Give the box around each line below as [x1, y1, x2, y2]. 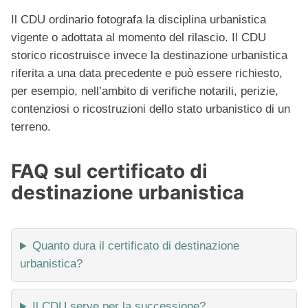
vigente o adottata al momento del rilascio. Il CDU [11, 31, 266, 45]
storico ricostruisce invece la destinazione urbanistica [11, 49, 287, 63]
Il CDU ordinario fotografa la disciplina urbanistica [11, 13, 266, 27]
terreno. [11, 120, 51, 134]
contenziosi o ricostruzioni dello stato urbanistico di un [11, 102, 290, 116]
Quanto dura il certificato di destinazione [32, 239, 240, 253]
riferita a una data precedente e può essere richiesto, [11, 67, 283, 80]
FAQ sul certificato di [11, 159, 208, 184]
